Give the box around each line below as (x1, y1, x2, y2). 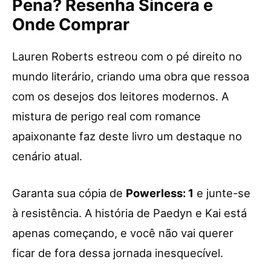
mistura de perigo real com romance (12, 109, 201, 123)
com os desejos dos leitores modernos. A (12, 89, 229, 103)
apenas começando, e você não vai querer (12, 226, 233, 240)
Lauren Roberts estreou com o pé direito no (12, 49, 242, 63)
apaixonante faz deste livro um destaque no (12, 129, 242, 143)
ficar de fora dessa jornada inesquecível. (12, 246, 223, 260)
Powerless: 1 (126, 186, 194, 200)
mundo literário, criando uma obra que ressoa (12, 69, 249, 83)
